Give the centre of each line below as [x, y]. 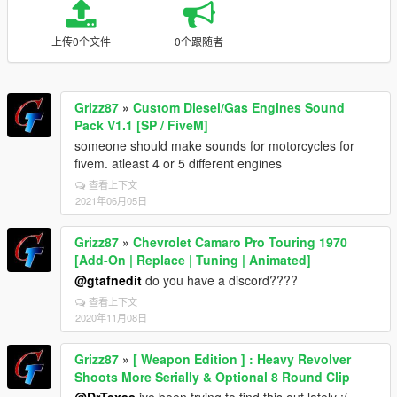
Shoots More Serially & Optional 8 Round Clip [212, 377]
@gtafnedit [108, 280]
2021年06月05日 [111, 200]
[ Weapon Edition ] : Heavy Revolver [242, 359]
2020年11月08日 [111, 317]
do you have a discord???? [220, 280]
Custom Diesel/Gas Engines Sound [239, 107]
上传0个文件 [81, 41]
